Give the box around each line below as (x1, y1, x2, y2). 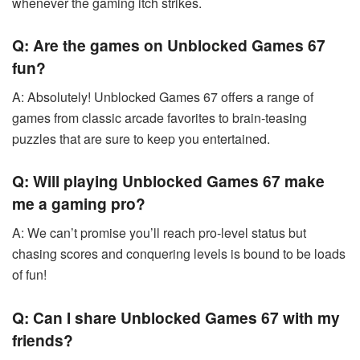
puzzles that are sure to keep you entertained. (12, 129, 270, 148)
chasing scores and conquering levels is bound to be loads (12, 244, 346, 264)
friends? (12, 328, 73, 351)
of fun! (12, 265, 47, 284)
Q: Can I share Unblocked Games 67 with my (12, 305, 340, 329)
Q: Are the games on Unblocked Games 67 (12, 34, 325, 57)
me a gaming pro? (12, 192, 145, 215)
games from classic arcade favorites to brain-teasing (12, 108, 307, 127)
